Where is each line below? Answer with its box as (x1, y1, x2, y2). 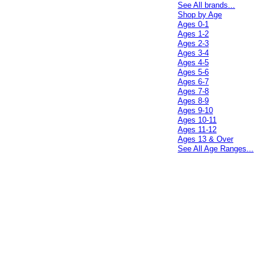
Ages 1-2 (178, 29, 209, 38)
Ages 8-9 (178, 96, 209, 105)
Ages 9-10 (178, 106, 214, 115)
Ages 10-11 (178, 115, 217, 124)
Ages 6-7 (178, 77, 209, 86)
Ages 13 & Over (178, 135, 234, 144)
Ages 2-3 (178, 39, 209, 48)
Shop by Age (178, 10, 223, 19)
